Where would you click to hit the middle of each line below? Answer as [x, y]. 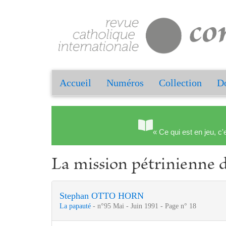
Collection [180, 83]
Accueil [75, 83]
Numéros [125, 83]
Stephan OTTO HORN [102, 196]
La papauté [76, 206]
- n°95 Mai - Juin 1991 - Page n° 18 [145, 206]
